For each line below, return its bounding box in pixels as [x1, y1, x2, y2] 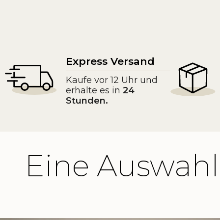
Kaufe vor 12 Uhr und [66, 74, 158, 85]
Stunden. [66, 95, 108, 106]
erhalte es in [66, 84, 123, 96]
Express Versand [66, 55, 155, 67]
